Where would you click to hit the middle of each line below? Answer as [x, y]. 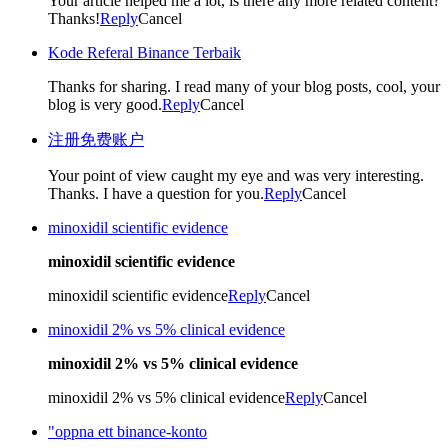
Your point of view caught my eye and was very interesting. [236, 175]
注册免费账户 [96, 139]
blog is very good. [105, 104]
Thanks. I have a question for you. [156, 193]
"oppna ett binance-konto [127, 431]
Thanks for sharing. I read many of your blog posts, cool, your [244, 86]
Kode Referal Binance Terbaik [144, 52]
